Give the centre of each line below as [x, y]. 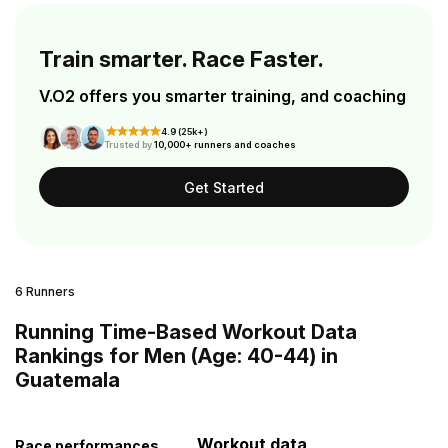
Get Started [224, 187]
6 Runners [45, 291]
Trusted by [128, 144]
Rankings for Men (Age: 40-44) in [176, 356]
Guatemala [67, 380]
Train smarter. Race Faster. [181, 59]
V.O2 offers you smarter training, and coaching [222, 96]
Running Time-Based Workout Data [186, 332]
